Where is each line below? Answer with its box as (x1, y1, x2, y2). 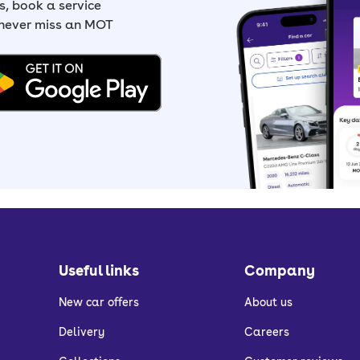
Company (243, 262, 315, 279)
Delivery (58, 325, 104, 338)
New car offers (58, 296, 139, 309)
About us (243, 296, 292, 309)
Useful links (58, 262, 139, 279)
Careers (243, 325, 289, 338)
